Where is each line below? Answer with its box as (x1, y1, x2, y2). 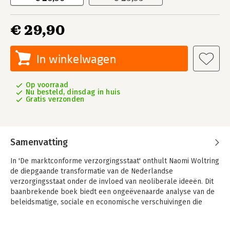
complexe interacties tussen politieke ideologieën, (10, 218, 177, 227)
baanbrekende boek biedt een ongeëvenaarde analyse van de (10, 187, 215, 196)
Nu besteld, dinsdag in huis (26, 88, 121, 97)
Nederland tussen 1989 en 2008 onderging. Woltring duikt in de (10, 208, 218, 217)
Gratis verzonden (26, 95, 85, 104)
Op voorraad (26, 81, 69, 89)
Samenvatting (10, 137, 68, 148)
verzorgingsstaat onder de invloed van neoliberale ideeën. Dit (10, 177, 214, 186)
